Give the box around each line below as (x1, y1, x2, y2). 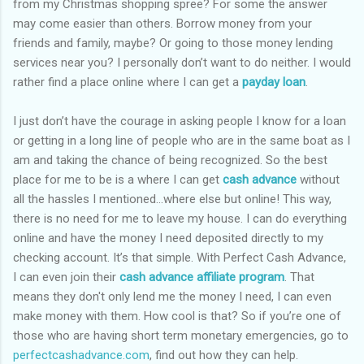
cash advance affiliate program (119, 269, 284, 284)
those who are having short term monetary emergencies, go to (13, 327, 349, 343)
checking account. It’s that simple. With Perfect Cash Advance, (13, 249, 346, 265)
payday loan (242, 74, 305, 89)
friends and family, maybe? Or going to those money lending (13, 35, 333, 50)
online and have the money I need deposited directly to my (13, 230, 323, 245)
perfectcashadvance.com (13, 347, 149, 362)
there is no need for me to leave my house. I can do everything (13, 210, 347, 226)
